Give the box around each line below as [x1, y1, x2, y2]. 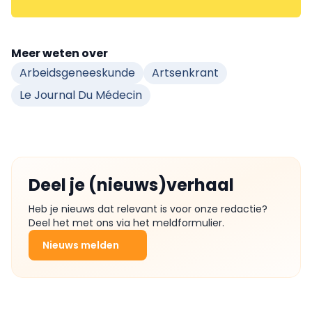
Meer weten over [11, 45, 108, 61]
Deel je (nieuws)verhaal [29, 173, 234, 196]
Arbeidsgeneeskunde [19, 64, 135, 81]
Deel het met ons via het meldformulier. [29, 215, 224, 230]
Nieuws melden [42, 237, 119, 252]
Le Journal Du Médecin [19, 86, 142, 103]
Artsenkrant [152, 64, 219, 81]
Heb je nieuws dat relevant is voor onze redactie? [29, 201, 267, 216]
